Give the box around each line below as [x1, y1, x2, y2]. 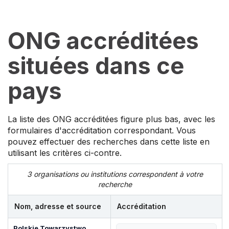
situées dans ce [8, 51, 184, 80]
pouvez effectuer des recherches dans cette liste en [8, 136, 210, 147]
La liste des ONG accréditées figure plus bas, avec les [8, 113, 215, 124]
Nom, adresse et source [14, 201, 101, 211]
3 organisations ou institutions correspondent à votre [27, 169, 203, 178]
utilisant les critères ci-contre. [8, 147, 122, 158]
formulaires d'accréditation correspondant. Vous [8, 125, 196, 135]
